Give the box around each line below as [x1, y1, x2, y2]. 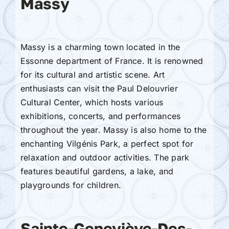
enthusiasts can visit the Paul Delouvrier [20, 83, 178, 94]
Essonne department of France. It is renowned [20, 55, 203, 66]
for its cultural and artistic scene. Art [20, 69, 165, 80]
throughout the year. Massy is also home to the [20, 124, 207, 135]
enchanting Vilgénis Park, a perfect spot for [20, 138, 194, 149]
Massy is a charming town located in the [20, 41, 180, 52]
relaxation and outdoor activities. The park [20, 152, 190, 163]
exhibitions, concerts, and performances [20, 110, 181, 121]
